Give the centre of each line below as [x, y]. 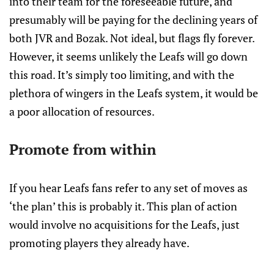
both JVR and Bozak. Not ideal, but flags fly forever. [132, 38]
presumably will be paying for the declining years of [133, 20]
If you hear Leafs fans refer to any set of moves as [128, 188]
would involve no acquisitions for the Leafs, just [124, 224]
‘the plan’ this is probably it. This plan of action [123, 206]
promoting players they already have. [99, 243]
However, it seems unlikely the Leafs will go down [128, 56]
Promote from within [83, 149]
